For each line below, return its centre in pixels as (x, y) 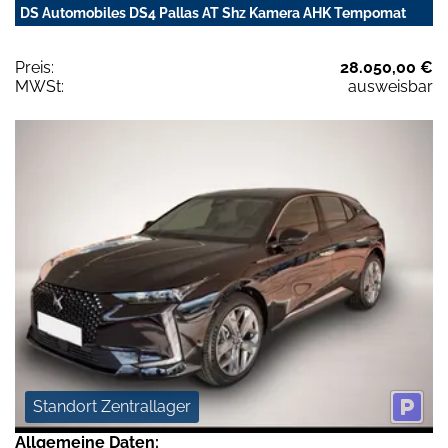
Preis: (34, 67)
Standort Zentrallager (112, 407)
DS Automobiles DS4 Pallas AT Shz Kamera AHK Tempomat (213, 12)
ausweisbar (390, 86)
